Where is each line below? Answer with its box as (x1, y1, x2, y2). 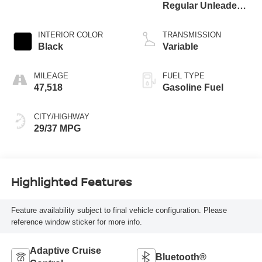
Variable (163, 41, 198, 51)
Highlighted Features (11, 174, 132, 190)
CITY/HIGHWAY (33, 112, 89, 121)
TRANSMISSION (163, 30, 221, 39)
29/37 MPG (33, 123, 81, 133)
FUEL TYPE (163, 71, 205, 80)
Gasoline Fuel (163, 82, 223, 92)
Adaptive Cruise (29, 246, 101, 256)
